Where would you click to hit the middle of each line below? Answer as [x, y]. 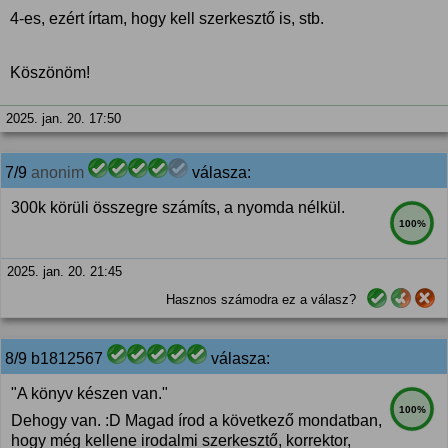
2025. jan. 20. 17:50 [63, 118]
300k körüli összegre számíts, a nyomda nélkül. [178, 207]
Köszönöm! [50, 72]
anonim [57, 172]
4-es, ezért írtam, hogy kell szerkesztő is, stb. [167, 18]
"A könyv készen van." [89, 393]
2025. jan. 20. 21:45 [64, 271]
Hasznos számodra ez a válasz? [261, 299]
